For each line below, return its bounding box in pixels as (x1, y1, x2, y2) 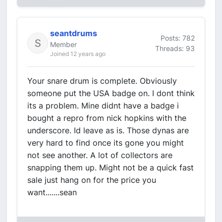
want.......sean (27, 187, 77, 197)
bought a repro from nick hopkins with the (27, 113, 186, 123)
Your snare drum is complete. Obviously (27, 76, 177, 86)
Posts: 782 (161, 33, 195, 42)
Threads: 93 (155, 44, 195, 53)
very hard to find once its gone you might (27, 138, 184, 148)
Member (50, 40, 77, 49)
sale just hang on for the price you (27, 175, 156, 185)
